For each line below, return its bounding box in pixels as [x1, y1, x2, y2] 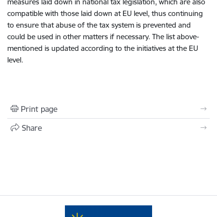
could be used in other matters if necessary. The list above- [7, 32, 199, 41]
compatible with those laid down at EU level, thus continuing [7, 9, 203, 18]
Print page [21, 104, 58, 114]
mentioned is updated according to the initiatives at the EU [7, 44, 198, 53]
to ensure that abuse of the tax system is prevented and [7, 20, 191, 30]
